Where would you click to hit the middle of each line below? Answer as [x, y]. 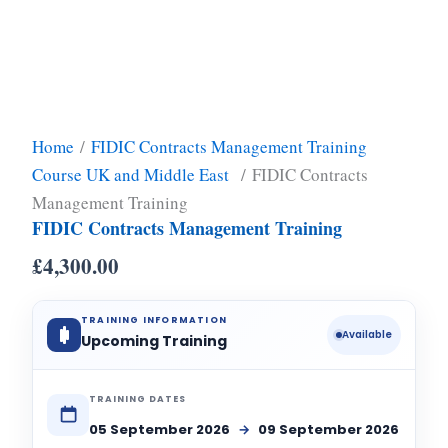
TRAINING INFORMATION [154, 320]
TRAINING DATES [137, 399]
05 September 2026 [161, 430]
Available [367, 335]
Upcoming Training [154, 341]
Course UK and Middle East [133, 175]
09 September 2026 [328, 430]
